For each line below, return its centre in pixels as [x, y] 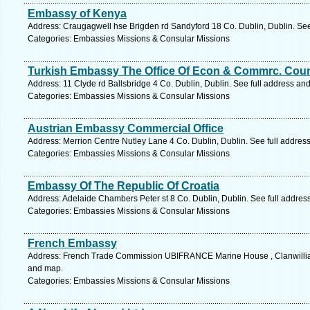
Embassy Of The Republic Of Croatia [124, 186]
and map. [45, 268]
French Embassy [72, 243]
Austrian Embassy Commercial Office [126, 128]
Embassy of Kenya [77, 13]
